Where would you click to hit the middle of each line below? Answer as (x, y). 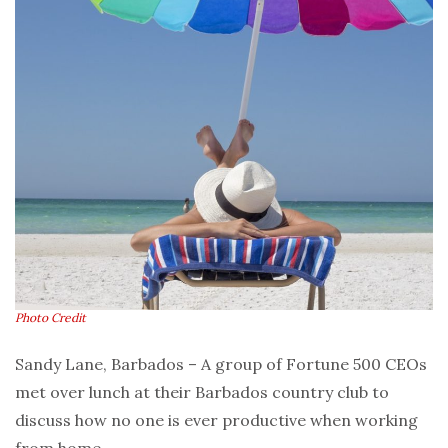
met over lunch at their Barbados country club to (202, 391)
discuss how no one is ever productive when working (216, 419)
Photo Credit (50, 317)
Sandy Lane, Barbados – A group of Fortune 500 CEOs (221, 363)
